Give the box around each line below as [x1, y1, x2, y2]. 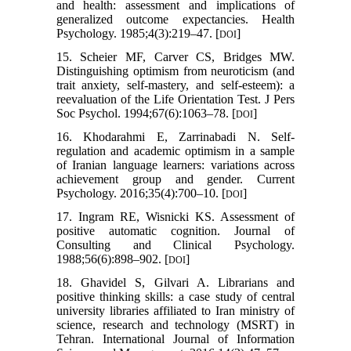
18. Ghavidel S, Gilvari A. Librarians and [56, 275, 295, 289]
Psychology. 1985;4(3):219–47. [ [56, 26, 219, 40]
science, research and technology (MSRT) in [56, 317, 295, 331]
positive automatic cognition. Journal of [56, 223, 295, 237]
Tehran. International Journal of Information [56, 331, 295, 346]
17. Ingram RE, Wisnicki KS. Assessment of [56, 209, 295, 223]
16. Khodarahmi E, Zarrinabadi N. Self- [56, 129, 295, 143]
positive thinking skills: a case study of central [56, 289, 295, 303]
